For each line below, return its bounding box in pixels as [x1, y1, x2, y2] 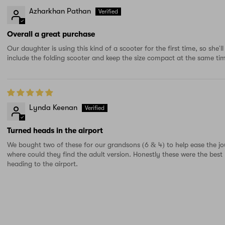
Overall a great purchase [7, 30, 95, 39]
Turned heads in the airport [7, 126, 103, 136]
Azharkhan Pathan [29, 7, 91, 16]
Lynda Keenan [29, 103, 77, 113]
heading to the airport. [7, 160, 78, 168]
